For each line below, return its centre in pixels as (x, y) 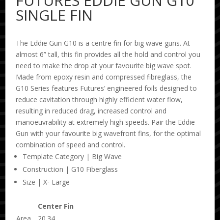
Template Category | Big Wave (72, 156)
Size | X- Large (46, 182)
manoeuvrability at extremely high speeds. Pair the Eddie (106, 122)
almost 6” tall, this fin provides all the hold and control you (108, 54)
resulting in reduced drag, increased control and (91, 111)
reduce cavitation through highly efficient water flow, (99, 99)
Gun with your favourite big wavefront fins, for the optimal (109, 133)
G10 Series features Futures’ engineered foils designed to (107, 88)
